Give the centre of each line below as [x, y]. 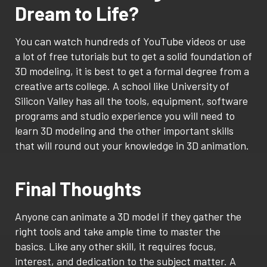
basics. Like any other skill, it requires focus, [116, 246]
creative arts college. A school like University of [122, 86]
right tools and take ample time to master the [118, 232]
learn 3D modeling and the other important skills [124, 131]
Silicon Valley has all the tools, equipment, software [131, 101]
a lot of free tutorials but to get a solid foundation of [133, 56]
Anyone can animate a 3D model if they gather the [128, 217]
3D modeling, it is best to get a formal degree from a [132, 71]
